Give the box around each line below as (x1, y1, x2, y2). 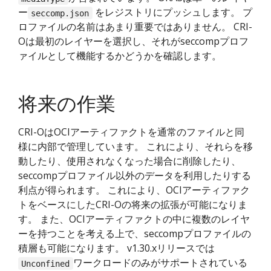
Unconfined (21, 258, 70, 269)
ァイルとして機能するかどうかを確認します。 (18, 49, 221, 63)
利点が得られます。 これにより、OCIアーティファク (18, 183, 250, 197)
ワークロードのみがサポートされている (73, 256, 247, 270)
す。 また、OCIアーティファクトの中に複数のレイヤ (18, 212, 250, 226)
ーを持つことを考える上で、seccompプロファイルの (18, 227, 251, 241)
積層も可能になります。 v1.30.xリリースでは (18, 241, 215, 255)
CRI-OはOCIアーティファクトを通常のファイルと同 (18, 125, 244, 139)
